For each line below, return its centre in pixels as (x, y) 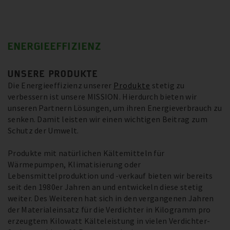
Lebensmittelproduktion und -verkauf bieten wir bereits (110, 176)
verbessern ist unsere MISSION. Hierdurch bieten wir (102, 97)
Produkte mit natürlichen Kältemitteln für (86, 153)
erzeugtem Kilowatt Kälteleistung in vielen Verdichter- (109, 221)
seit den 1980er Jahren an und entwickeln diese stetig (105, 187)
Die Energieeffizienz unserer (61, 85)
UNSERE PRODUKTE (53, 74)
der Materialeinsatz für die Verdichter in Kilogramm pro (109, 210)
